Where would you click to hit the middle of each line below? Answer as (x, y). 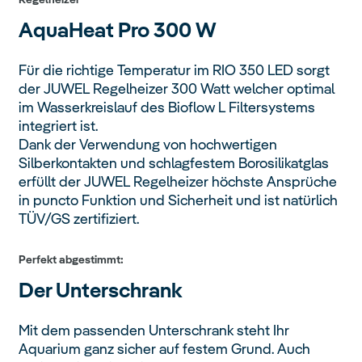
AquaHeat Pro (86, 30)
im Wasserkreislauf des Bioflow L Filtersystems (167, 107)
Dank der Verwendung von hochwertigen (148, 145)
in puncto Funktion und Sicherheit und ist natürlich (179, 200)
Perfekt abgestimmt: (72, 260)
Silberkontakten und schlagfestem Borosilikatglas (174, 163)
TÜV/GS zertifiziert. (79, 219)
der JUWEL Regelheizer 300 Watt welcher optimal (177, 89)
